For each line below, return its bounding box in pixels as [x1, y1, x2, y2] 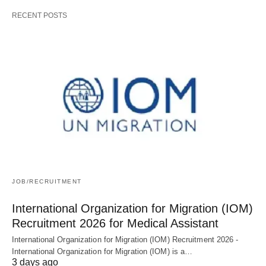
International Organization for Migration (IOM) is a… [12, 247, 193, 256]
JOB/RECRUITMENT [12, 178, 82, 185]
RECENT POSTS [12, 11, 67, 20]
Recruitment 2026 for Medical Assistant [12, 217, 218, 230]
